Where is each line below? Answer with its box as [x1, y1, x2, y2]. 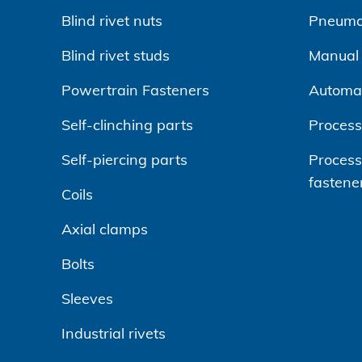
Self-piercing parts [61, 150, 187, 169]
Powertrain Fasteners [61, 81, 209, 99]
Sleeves [61, 289, 113, 308]
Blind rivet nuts [61, 11, 162, 30]
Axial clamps [61, 220, 148, 238]
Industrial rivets [61, 324, 166, 343]
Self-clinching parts [61, 116, 193, 134]
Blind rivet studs [61, 46, 170, 65]
